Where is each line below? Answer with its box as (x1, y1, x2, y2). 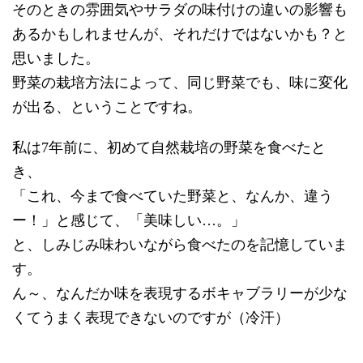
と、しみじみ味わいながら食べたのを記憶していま (12, 237, 348, 254)
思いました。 (12, 50, 100, 67)
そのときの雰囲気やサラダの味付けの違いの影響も (12, 2, 348, 19)
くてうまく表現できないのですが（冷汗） (12, 310, 289, 327)
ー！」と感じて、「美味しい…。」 (12, 212, 246, 229)
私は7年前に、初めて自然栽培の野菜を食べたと (12, 139, 326, 156)
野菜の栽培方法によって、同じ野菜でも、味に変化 (12, 75, 348, 92)
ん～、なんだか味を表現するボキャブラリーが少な (12, 285, 348, 302)
